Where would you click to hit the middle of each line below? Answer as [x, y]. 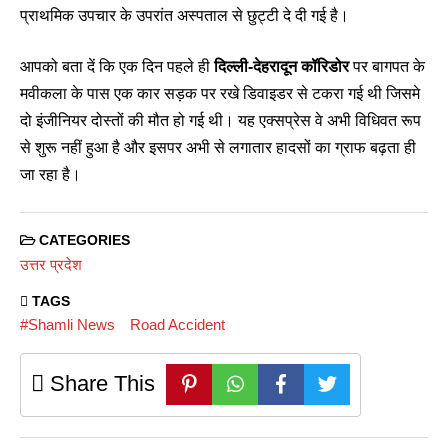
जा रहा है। [50, 175]
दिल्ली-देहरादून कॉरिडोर [279, 67]
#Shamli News [67, 325]
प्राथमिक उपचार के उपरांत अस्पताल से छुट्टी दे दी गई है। [184, 16]
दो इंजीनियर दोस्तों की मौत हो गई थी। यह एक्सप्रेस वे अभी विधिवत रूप [220, 121]
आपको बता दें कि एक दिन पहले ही [115, 67]
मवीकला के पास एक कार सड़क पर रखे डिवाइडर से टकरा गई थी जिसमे [220, 94]
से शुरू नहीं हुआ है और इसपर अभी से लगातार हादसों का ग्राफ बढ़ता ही [218, 148]
